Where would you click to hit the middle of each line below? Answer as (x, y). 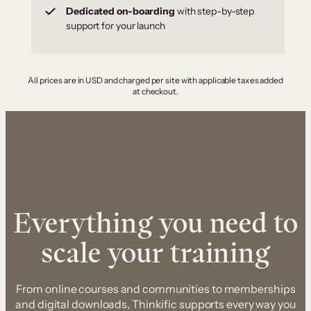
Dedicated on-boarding (120, 11)
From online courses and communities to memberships (155, 288)
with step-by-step (215, 11)
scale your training (155, 252)
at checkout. (155, 91)
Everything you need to (155, 222)
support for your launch (116, 25)
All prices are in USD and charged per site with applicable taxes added (155, 80)
